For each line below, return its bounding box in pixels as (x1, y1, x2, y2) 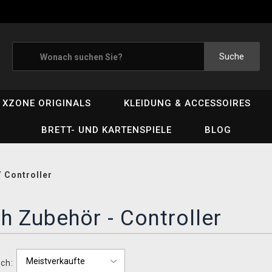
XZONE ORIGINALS (2, 98, 92, 109)
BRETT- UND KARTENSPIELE (41, 124, 172, 135)
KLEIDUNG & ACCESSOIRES (124, 98, 251, 109)
